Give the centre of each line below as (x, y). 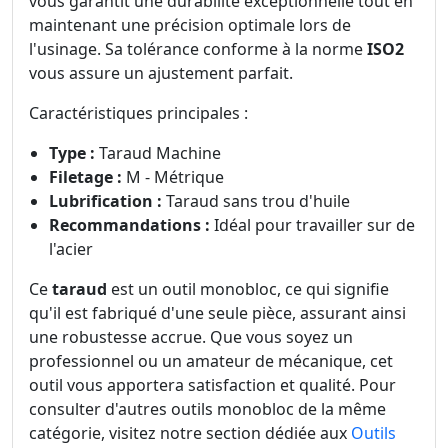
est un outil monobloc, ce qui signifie (248, 289)
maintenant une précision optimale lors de (190, 25)
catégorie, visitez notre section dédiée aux (190, 433)
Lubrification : (105, 201)
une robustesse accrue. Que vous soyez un (191, 337)
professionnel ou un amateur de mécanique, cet (211, 361)
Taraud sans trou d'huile (256, 201)
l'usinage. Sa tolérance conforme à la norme (198, 49)
